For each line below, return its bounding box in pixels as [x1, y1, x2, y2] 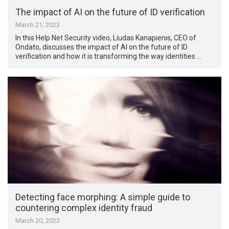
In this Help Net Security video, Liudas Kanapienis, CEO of [15, 34, 197, 42]
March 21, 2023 [15, 21, 60, 29]
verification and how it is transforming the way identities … [15, 52, 202, 61]
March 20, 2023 [15, 216, 60, 224]
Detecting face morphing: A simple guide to [15, 191, 191, 202]
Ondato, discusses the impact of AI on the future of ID [15, 43, 188, 52]
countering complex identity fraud [15, 202, 153, 213]
